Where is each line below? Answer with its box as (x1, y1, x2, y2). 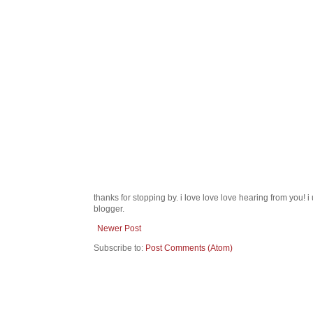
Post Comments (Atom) (145, 243, 233, 254)
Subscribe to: (94, 243, 145, 254)
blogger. (94, 204, 124, 214)
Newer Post (97, 224, 141, 234)
